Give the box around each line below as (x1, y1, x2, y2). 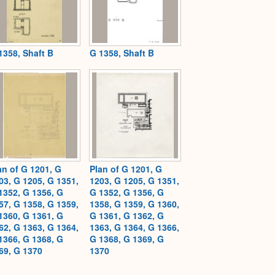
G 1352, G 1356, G (90, 185, 164, 198)
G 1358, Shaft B (90, 47, 154, 60)
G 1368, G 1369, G (90, 232, 164, 245)
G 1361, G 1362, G (90, 209, 164, 222)
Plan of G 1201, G (90, 162, 162, 175)
